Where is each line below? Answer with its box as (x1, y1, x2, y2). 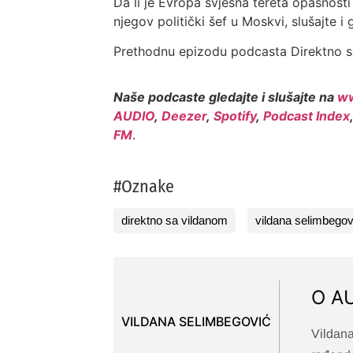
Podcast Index (263, 108, 351, 124)
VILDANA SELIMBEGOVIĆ (121, 313, 272, 329)
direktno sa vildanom (121, 213, 229, 227)
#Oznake (113, 175, 175, 197)
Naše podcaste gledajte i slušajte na (113, 89, 338, 106)
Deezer (162, 108, 207, 124)
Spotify (214, 108, 257, 124)
